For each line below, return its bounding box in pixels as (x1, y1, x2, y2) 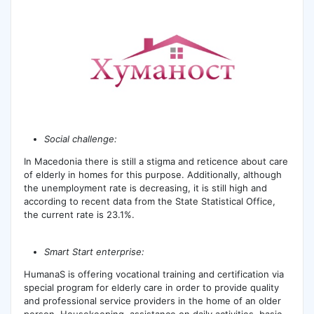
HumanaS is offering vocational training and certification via (23, 268, 284, 280)
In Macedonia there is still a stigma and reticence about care (23, 156, 288, 168)
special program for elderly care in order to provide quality (23, 281, 279, 293)
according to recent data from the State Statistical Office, (23, 196, 275, 207)
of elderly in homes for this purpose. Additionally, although (23, 169, 282, 181)
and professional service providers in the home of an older (23, 294, 281, 306)
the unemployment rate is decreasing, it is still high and (23, 182, 267, 194)
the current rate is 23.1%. (23, 209, 135, 221)
